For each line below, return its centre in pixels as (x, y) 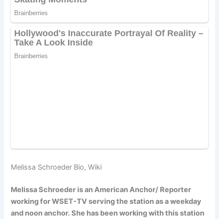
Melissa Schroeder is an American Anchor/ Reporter (101, 189)
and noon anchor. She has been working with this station (108, 213)
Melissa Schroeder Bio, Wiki (56, 167)
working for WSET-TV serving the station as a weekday (106, 201)
